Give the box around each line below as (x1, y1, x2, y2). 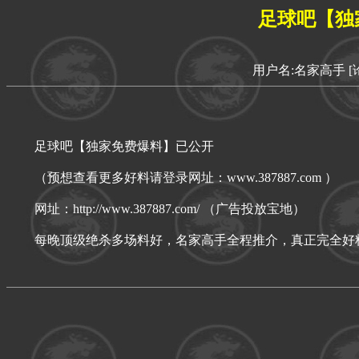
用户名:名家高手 (252, 63, 345, 77)
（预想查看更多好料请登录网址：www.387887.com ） (34, 170, 337, 184)
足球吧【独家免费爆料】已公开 (34, 139, 214, 153)
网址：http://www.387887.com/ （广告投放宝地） (34, 201, 305, 216)
